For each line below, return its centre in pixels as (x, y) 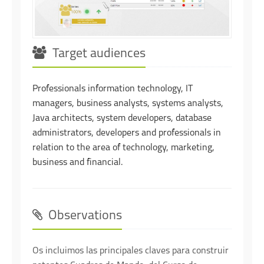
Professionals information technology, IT (113, 89)
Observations (84, 216)
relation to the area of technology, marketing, (123, 148)
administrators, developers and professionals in (127, 133)
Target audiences (98, 54)
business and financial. (77, 163)
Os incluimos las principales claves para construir (131, 251)
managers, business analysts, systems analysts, (128, 104)
